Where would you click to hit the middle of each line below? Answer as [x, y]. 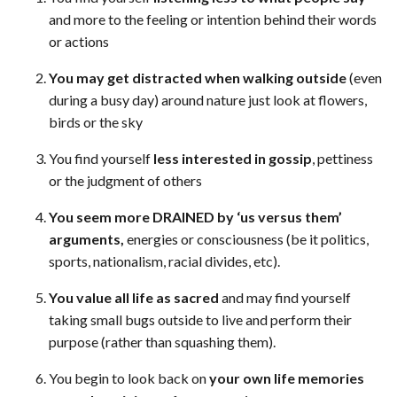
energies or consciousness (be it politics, [246, 239]
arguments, [86, 239]
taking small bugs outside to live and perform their [200, 320]
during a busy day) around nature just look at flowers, [208, 100]
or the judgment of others [125, 181]
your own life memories [287, 378]
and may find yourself [285, 298]
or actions [79, 42]
